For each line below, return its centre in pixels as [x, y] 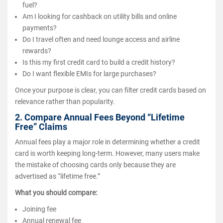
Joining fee [39, 209]
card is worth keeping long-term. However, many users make [107, 153]
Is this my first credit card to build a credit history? [99, 62]
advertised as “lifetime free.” [57, 176]
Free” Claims [41, 126]
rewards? [37, 51]
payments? [40, 28]
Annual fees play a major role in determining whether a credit [108, 142]
